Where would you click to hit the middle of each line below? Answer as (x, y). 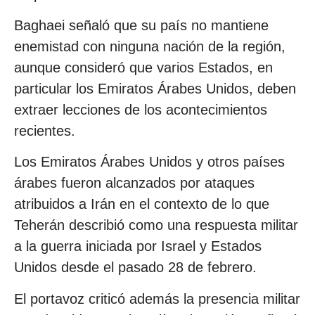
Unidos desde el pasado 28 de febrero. (135, 268)
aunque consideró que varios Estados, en (143, 67)
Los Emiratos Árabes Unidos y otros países (149, 162)
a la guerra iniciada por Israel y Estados (138, 246)
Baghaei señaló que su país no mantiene (141, 25)
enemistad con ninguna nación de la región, (150, 46)
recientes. (45, 130)
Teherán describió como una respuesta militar (156, 225)
